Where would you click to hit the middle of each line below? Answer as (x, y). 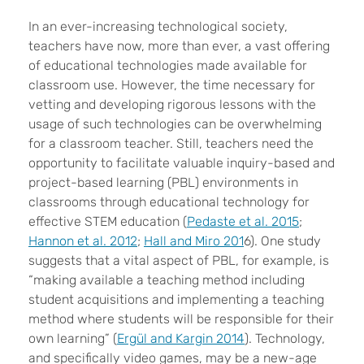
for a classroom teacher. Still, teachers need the (171, 143)
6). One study (282, 240)
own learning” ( (73, 338)
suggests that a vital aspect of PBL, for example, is (179, 260)
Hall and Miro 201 (194, 240)
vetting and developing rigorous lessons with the (172, 104)
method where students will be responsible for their (181, 318)
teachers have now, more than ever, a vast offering (179, 45)
